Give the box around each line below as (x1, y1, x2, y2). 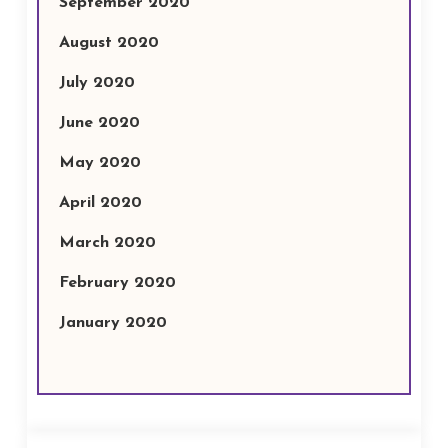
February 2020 (58, 275, 176, 291)
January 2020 (58, 315, 167, 331)
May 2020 (58, 155, 141, 171)
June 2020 (58, 115, 140, 131)
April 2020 (58, 195, 142, 211)
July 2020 (58, 75, 135, 91)
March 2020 (58, 235, 156, 251)
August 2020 (58, 35, 159, 51)
